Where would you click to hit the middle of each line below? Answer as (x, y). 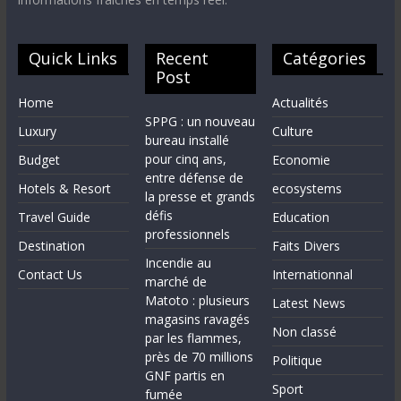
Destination (51, 246)
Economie (302, 160)
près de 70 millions (200, 357)
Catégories (325, 58)
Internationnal (313, 274)
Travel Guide (54, 217)
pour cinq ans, (186, 159)
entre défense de (195, 178)
